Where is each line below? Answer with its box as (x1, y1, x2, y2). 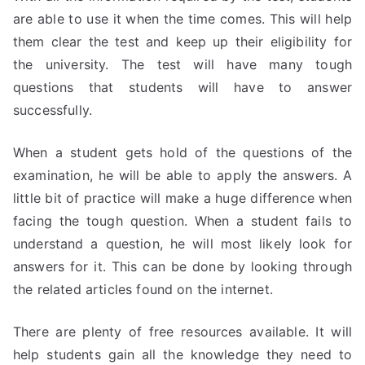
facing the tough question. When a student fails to (13, 213, 352, 229)
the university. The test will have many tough (13, 56, 352, 73)
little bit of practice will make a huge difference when (13, 190, 352, 206)
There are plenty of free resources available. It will (13, 323, 352, 340)
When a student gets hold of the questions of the (13, 144, 352, 161)
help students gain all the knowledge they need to (13, 346, 352, 363)
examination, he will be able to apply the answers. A (13, 167, 352, 183)
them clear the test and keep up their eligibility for (13, 33, 352, 50)
